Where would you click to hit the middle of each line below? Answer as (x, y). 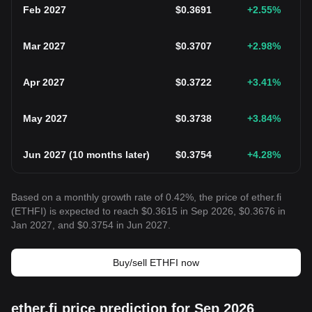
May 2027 (45, 118)
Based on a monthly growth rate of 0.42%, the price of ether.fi (146, 197)
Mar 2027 (44, 46)
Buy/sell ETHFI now (156, 263)
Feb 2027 (45, 10)
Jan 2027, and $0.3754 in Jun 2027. (91, 225)
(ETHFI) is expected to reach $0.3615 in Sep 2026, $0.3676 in (148, 211)
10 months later (109, 155)
